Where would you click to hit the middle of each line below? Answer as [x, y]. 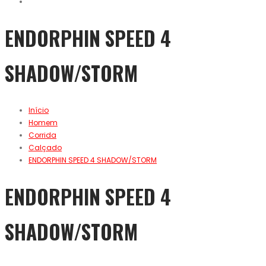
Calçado [45, 148]
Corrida [42, 135]
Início [39, 110]
